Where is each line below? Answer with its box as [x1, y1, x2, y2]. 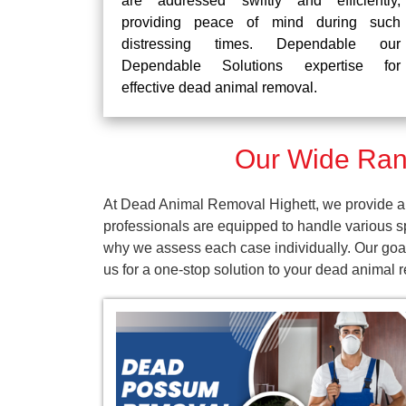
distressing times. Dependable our [121, 36, 401, 52]
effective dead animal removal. [121, 80, 317, 95]
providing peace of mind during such [121, 14, 401, 30]
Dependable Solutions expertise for [121, 58, 401, 73]
